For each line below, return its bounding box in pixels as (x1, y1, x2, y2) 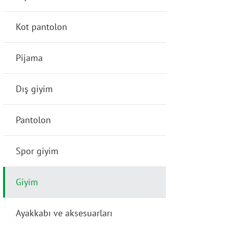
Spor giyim (16, 145, 59, 157)
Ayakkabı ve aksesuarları (16, 207, 112, 219)
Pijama (16, 52, 43, 64)
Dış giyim (16, 83, 53, 95)
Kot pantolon (16, 21, 67, 33)
